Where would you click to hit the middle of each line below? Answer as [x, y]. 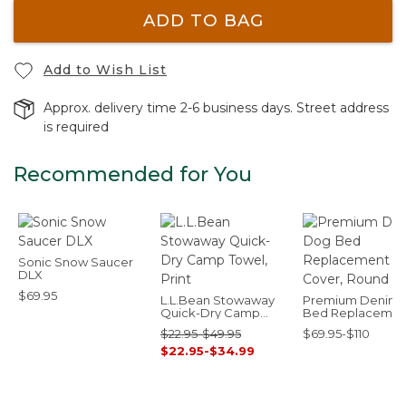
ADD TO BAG [203, 21]
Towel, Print [194, 325]
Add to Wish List [105, 69]
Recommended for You [133, 174]
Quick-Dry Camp [210, 313]
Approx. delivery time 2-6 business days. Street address [216, 108]
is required [76, 127]
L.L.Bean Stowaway [217, 300]
